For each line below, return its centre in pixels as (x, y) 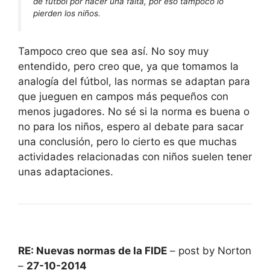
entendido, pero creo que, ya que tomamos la (128, 66)
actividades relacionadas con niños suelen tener (135, 156)
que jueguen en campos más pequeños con (123, 96)
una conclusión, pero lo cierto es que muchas (127, 141)
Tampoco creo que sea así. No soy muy (113, 51)
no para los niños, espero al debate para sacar (131, 126)
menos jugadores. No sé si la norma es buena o (134, 111)
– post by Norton (209, 250)
